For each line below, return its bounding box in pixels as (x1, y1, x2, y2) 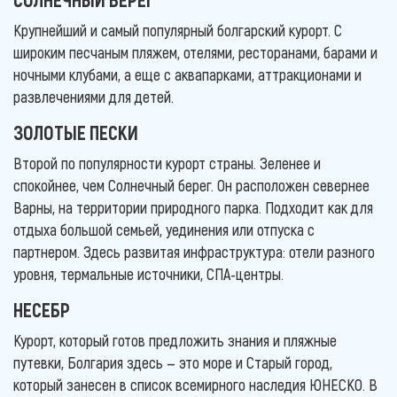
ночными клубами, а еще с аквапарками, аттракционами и (13, 64, 362, 84)
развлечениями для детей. (13, 86, 174, 106)
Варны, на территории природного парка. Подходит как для (13, 197, 373, 217)
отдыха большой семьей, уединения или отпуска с (13, 219, 315, 239)
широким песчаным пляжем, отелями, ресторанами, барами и (13, 42, 378, 62)
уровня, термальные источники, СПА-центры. (13, 263, 284, 284)
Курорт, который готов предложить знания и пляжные (13, 330, 337, 350)
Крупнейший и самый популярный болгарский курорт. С (13, 19, 342, 40)
